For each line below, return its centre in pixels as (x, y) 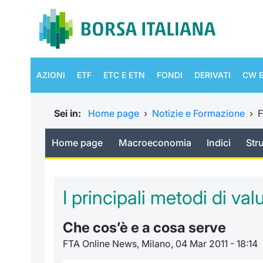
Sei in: (70, 113)
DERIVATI (213, 75)
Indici (218, 143)
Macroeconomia (155, 143)
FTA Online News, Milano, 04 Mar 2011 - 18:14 (160, 243)
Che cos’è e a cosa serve (144, 227)
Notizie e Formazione (198, 113)
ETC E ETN (124, 75)
